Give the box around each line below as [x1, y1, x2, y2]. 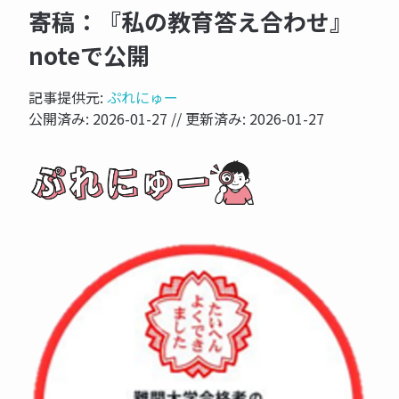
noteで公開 [28, 38, 150, 72]
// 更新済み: [167, 108, 249, 129]
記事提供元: [28, 86, 107, 108]
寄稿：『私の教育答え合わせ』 [28, 4, 353, 38]
